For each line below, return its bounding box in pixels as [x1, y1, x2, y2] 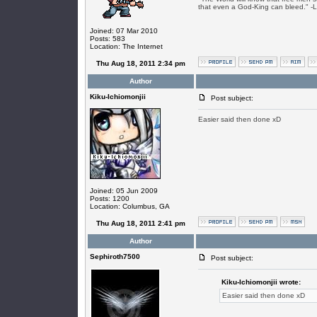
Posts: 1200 [89, 195, 129, 202]
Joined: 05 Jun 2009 [89, 187, 158, 195]
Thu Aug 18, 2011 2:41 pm [96, 219, 185, 227]
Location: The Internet [89, 42, 163, 50]
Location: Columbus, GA [89, 202, 170, 210]
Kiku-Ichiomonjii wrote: [221, 278, 301, 286]
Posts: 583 [89, 35, 125, 42]
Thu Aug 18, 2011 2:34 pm [96, 59, 185, 67]
